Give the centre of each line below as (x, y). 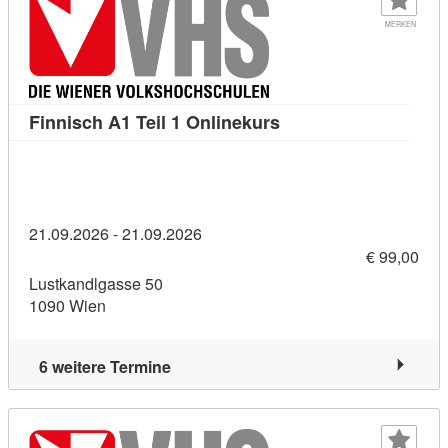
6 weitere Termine (105, 367)
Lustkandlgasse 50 (96, 284)
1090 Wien (67, 306)
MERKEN (400, 23)
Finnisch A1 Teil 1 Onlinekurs (154, 121)
